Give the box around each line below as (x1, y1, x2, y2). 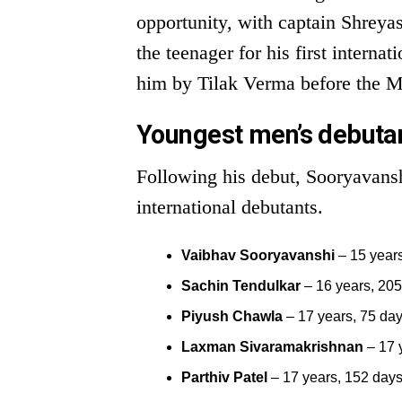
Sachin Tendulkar (181, 278, 301, 293)
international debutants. (136, 196, 323, 218)
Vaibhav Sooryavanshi (181, 248, 335, 263)
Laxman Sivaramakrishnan (181, 339, 363, 354)
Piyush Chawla (181, 309, 283, 324)
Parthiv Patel (181, 370, 267, 385)
